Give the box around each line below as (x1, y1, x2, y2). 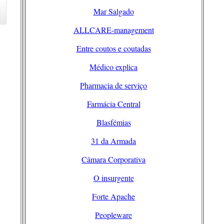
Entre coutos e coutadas (76, 43, 151, 54)
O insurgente (93, 172, 134, 183)
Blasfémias (96, 117, 131, 128)
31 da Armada (91, 135, 136, 146)
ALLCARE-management (73, 24, 154, 35)
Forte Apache (92, 191, 135, 202)
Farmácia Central (86, 98, 140, 109)
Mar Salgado (93, 6, 134, 17)
